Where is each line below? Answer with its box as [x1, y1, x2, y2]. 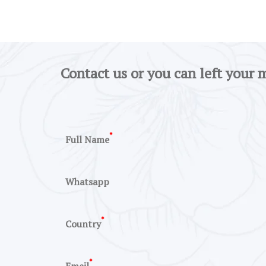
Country [65, 217, 101, 230]
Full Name [65, 133, 109, 146]
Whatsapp [65, 175, 109, 188]
